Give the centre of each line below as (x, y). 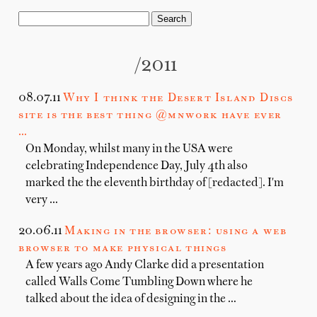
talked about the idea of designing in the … (131, 299)
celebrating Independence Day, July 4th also (137, 166)
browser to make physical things (123, 248)
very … (42, 200)
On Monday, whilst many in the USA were (129, 149)
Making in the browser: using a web (176, 231)
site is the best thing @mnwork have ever (151, 115)
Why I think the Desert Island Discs (179, 98)
